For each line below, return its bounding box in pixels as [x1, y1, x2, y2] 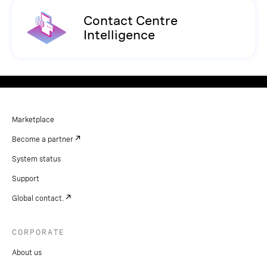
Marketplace [12, 115, 54, 124]
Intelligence [83, 27, 155, 42]
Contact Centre [83, 13, 178, 28]
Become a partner [12, 135, 73, 144]
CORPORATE [12, 228, 64, 237]
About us [12, 248, 42, 257]
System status [12, 154, 61, 163]
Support [12, 174, 39, 183]
